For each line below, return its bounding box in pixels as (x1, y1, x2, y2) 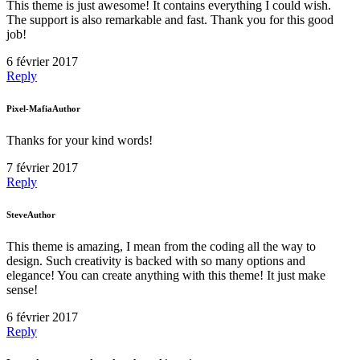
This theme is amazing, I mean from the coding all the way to (6, 239, 316, 253)
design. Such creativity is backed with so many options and (6, 253, 305, 268)
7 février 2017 (6, 160, 78, 174)
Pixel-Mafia (6, 103, 52, 113)
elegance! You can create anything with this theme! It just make (6, 268, 325, 282)
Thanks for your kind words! (6, 133, 153, 147)
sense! (6, 282, 38, 297)
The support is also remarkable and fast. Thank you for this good (6, 12, 333, 27)
